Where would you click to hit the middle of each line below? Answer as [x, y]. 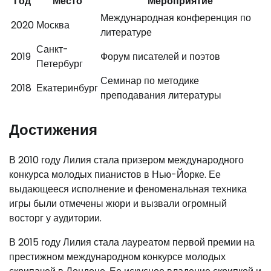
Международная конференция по [176, 18]
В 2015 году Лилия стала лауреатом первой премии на [132, 242]
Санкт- [52, 49]
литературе [126, 32]
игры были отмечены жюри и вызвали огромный [118, 203]
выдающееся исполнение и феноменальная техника [128, 189]
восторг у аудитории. [55, 218]
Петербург [60, 64]
